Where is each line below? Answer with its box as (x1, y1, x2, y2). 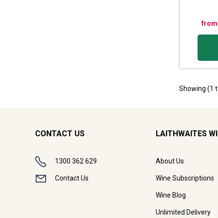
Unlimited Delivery (155, 208, 211, 217)
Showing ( (179, 84, 210, 92)
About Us (155, 157, 184, 165)
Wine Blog (155, 191, 186, 200)
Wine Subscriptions (155, 174, 214, 182)
